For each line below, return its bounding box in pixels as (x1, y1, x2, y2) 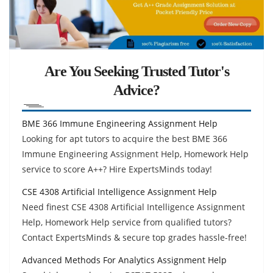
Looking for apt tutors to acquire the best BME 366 (22, 132, 227, 144)
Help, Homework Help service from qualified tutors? (22, 216, 232, 228)
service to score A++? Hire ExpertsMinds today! (22, 163, 212, 175)
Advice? (113, 82, 160, 98)
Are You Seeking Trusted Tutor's (44, 63, 229, 79)
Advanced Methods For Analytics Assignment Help (22, 253, 227, 266)
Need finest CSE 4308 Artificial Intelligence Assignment (22, 200, 245, 213)
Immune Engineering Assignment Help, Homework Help (22, 147, 249, 160)
